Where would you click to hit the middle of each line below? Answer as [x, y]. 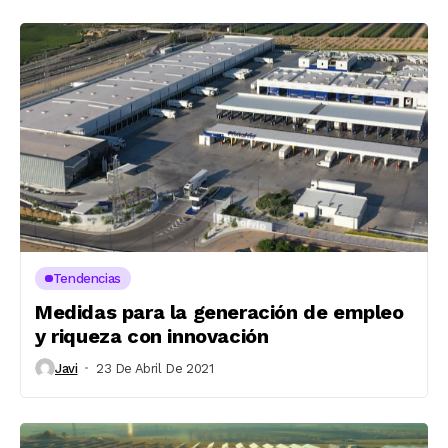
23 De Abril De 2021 [154, 368]
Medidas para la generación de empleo [219, 312]
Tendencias [86, 278]
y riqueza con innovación [152, 336]
